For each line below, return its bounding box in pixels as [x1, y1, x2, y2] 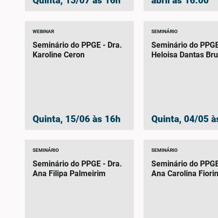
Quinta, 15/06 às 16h [32, 113, 121, 125]
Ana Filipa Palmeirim [32, 169, 106, 179]
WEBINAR [32, 28, 54, 34]
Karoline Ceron [32, 50, 85, 59]
